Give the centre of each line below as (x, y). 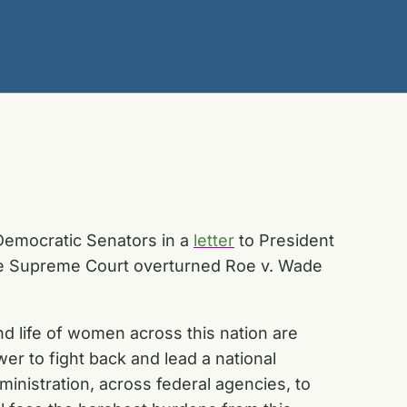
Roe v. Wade (274, 265)
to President (284, 240)
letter (214, 240)
